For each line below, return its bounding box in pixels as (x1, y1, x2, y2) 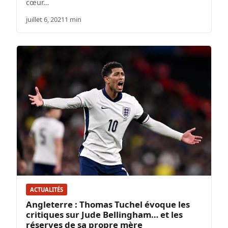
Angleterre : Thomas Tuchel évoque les (26, 198, 190, 211)
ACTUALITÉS (30, 185, 63, 193)
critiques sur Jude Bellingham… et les (26, 209, 183, 221)
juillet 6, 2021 (26, 15, 65, 24)
